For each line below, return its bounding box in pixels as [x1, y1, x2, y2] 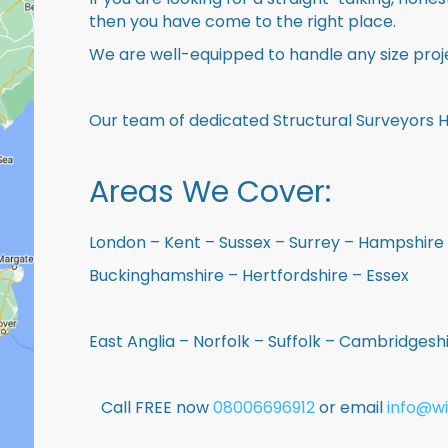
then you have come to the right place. [89, 10, 396, 33]
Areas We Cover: [89, 171, 331, 213]
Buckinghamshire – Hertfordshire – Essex [89, 264, 409, 287]
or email [315, 396, 388, 419]
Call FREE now [101, 396, 214, 419]
